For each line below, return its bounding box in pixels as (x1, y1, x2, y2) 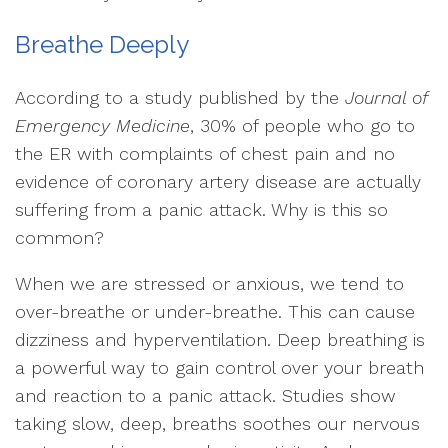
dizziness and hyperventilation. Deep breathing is (15, 329, 425, 350)
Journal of (345, 87, 427, 108)
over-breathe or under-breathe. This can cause (15, 301, 415, 322)
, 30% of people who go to (190, 115, 415, 136)
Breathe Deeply (15, 30, 189, 59)
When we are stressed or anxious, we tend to (15, 273, 404, 294)
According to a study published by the (15, 87, 345, 108)
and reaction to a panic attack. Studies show (15, 385, 396, 406)
